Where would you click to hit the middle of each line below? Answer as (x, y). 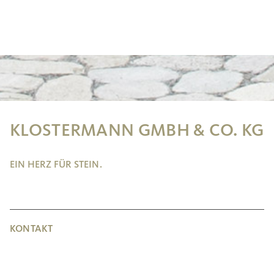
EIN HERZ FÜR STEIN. (56, 165)
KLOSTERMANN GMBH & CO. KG (137, 131)
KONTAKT (31, 229)
